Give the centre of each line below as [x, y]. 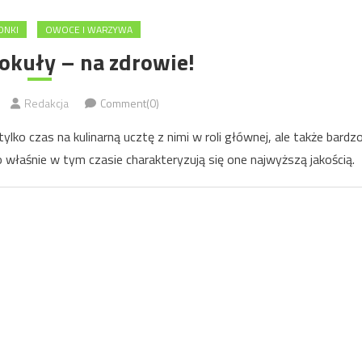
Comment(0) [130, 103]
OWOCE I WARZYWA [88, 29]
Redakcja [46, 103]
